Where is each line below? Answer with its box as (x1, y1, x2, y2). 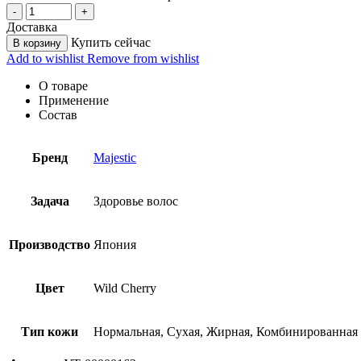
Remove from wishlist (87, 51, 199, 65)
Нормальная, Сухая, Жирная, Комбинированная (93, 324, 358, 338)
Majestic (93, 150, 136, 164)
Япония (93, 237, 136, 251)
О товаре (39, 78, 88, 93)
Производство (9, 237, 90, 251)
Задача (30, 193, 69, 208)
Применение (39, 93, 109, 107)
